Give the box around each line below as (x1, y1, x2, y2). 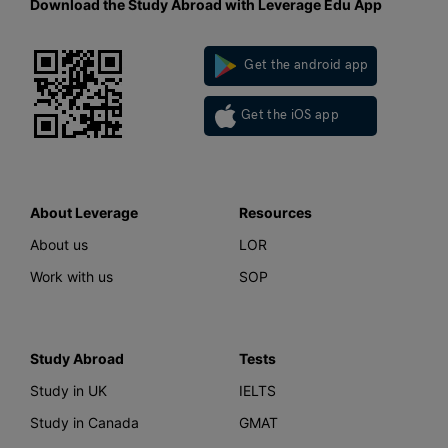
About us (30, 235, 88, 253)
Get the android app (241, 57, 369, 74)
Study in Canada (30, 413, 139, 431)
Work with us (30, 267, 113, 285)
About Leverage (30, 203, 138, 221)
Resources (239, 203, 312, 221)
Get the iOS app (241, 107, 340, 124)
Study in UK (30, 381, 107, 399)
